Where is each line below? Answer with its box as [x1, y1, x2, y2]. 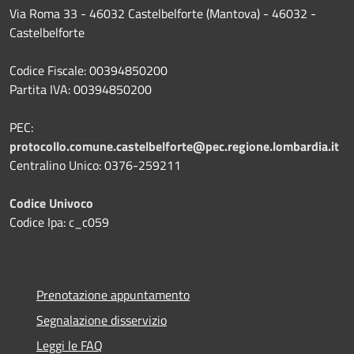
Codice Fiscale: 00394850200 [9, 60, 168, 80]
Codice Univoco [9, 193, 93, 213]
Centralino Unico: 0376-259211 [9, 155, 181, 175]
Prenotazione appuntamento [36, 284, 190, 304]
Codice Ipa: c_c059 [9, 212, 109, 232]
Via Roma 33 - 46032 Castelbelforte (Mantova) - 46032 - [9, 3, 316, 23]
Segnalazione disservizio [36, 310, 167, 330]
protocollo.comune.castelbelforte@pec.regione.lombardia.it [9, 136, 339, 156]
